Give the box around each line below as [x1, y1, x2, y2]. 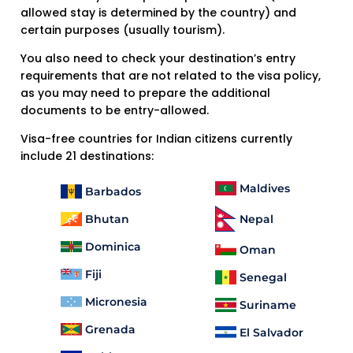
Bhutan [85, 211, 129, 226]
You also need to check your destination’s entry [20, 50, 295, 67]
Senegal [240, 269, 287, 284]
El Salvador [240, 325, 303, 340]
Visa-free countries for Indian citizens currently [20, 131, 292, 147]
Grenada [85, 321, 136, 336]
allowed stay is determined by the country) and [20, 5, 296, 21]
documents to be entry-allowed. [20, 102, 209, 119]
